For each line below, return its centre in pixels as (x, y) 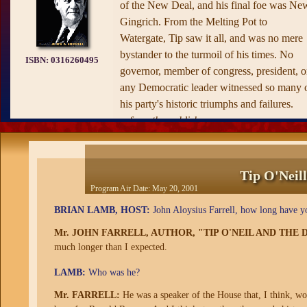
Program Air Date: (121, 188)
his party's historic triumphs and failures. (207, 104)
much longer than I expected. (110, 247)
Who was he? (112, 272)
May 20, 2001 (175, 188)
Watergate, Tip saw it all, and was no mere (211, 38)
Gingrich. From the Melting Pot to (194, 22)
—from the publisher (164, 120)
